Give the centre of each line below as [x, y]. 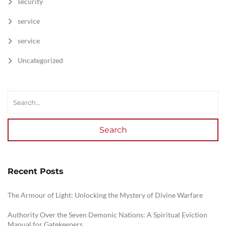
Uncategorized [40, 60]
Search [113, 130]
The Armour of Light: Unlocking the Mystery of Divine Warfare [105, 195]
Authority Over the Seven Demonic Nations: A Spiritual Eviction [107, 215]
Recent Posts [36, 171]
